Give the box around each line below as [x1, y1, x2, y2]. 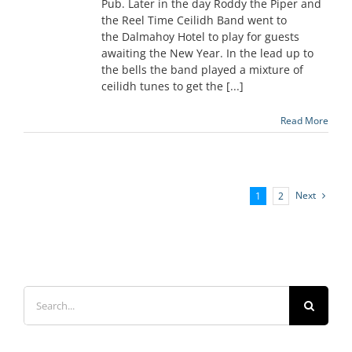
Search [23, 286, 59, 302]
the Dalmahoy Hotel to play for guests [101, 29, 299, 45]
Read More [280, 114, 328, 128]
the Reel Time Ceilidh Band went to [101, 13, 287, 28]
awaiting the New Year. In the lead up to [101, 46, 313, 61]
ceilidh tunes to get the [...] [101, 79, 244, 94]
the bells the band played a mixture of [101, 62, 303, 78]
